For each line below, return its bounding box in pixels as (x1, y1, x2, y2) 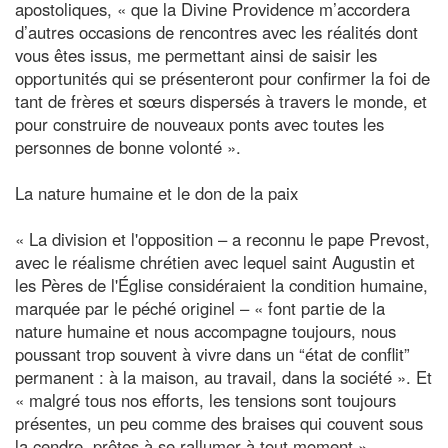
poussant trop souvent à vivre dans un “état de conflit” (15, 341, 410, 366)
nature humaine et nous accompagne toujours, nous (15, 318, 396, 343)
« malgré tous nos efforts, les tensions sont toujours (15, 387, 396, 412)
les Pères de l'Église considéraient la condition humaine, (15, 272, 428, 297)
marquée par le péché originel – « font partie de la (15, 295, 385, 320)
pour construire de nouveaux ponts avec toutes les (15, 111, 384, 136)
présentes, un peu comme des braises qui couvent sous (15, 410, 423, 435)
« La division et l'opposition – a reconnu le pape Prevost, (15, 226, 430, 251)
